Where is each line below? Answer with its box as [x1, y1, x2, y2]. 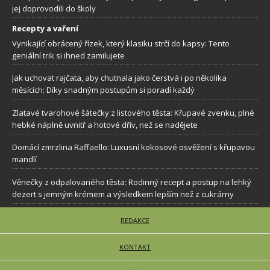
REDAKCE [121, 216, 149, 225]
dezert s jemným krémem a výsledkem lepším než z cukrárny [12, 188, 234, 199]
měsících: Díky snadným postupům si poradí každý [12, 84, 195, 96]
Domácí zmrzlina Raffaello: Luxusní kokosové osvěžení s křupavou [12, 142, 255, 153]
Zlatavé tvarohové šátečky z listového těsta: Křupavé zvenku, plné [12, 107, 254, 118]
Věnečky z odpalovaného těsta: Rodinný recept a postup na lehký [12, 176, 251, 187]
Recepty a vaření [12, 22, 78, 34]
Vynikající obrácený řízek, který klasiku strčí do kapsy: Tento [12, 37, 230, 49]
